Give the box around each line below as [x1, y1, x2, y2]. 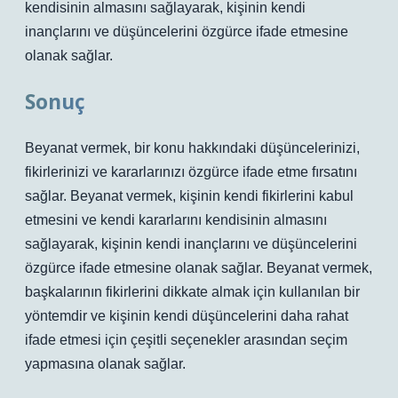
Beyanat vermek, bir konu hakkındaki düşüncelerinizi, [25, 140, 360, 155]
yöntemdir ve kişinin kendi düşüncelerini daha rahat [25, 308, 348, 323]
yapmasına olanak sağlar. [25, 356, 186, 371]
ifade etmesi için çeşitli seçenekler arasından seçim [25, 332, 347, 347]
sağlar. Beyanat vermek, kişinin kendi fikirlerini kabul [25, 188, 354, 203]
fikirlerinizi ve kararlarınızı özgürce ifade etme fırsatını [25, 164, 357, 179]
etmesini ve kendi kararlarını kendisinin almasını [25, 212, 327, 227]
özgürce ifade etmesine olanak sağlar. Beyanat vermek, [25, 260, 372, 275]
